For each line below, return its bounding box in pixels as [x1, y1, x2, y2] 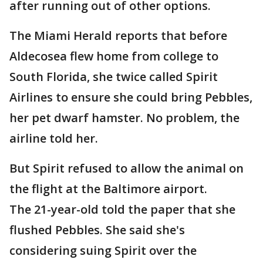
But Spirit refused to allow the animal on [9, 160, 244, 177]
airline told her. [9, 130, 98, 147]
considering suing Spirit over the [9, 242, 197, 259]
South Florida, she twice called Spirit [9, 69, 218, 85]
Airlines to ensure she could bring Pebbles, [9, 89, 252, 106]
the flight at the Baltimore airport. [9, 181, 207, 197]
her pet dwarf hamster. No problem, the [9, 110, 240, 126]
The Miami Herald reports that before [9, 28, 227, 44]
